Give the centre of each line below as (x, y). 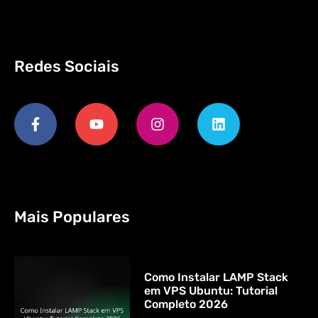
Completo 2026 (186, 305)
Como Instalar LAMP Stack (216, 278)
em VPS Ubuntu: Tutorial (211, 291)
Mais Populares (72, 217)
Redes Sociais (67, 67)
